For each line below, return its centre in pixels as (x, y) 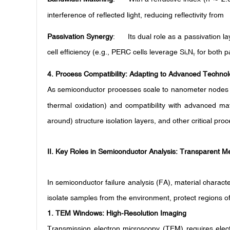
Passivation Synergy (80, 36)
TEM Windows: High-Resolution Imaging (121, 213)
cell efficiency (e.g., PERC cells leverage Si (117, 52)
